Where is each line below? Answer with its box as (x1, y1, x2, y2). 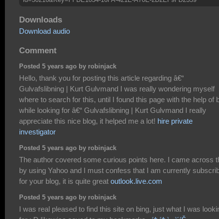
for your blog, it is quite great (19, 176, 110, 185)
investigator (19, 127, 56, 136)
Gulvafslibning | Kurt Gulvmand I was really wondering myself (19, 84, 215, 93)
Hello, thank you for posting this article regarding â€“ (19, 73, 184, 82)
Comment (19, 45, 57, 55)
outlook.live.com (110, 176, 162, 185)
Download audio (19, 27, 70, 36)
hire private (157, 116, 193, 125)
